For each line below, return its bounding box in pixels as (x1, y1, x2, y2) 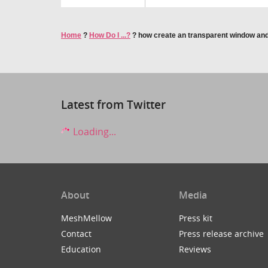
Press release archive (178, 227, 264, 239)
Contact (61, 227, 92, 239)
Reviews (178, 243, 211, 255)
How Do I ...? (89, 31, 130, 39)
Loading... (71, 124, 116, 138)
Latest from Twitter (61, 97, 166, 112)
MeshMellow (61, 212, 112, 224)
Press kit (178, 212, 212, 224)
